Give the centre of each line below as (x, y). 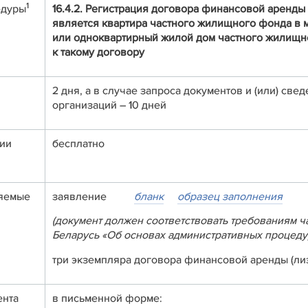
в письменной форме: (107, 298)
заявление (93, 196)
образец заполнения (230, 196)
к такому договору (98, 52)
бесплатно (78, 143)
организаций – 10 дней (109, 105)
